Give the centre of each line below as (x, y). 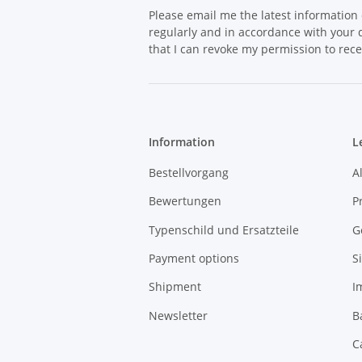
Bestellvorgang (189, 172)
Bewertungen (185, 201)
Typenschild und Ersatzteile (224, 229)
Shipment (175, 287)
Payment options (194, 258)
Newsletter (178, 315)
